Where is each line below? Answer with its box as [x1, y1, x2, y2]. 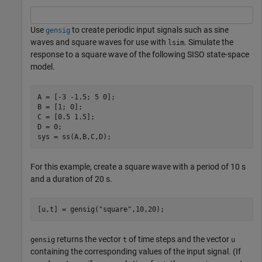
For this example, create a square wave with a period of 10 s [30, 162, 246, 172]
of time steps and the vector [127, 235, 231, 244]
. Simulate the [184, 37, 233, 47]
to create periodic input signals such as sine [70, 25, 229, 35]
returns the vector [55, 235, 123, 244]
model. [30, 62, 55, 72]
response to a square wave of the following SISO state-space [30, 50, 249, 60]
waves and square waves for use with [30, 37, 168, 47]
